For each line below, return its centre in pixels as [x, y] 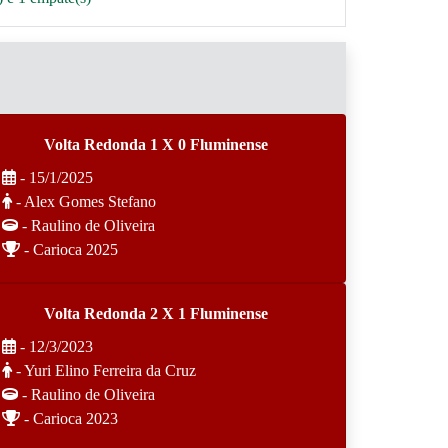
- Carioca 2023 [69, 418]
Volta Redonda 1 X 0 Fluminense [156, 144]
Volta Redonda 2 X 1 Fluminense [156, 313]
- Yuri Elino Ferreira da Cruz [104, 370]
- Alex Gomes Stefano [84, 201]
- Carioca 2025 [69, 249]
